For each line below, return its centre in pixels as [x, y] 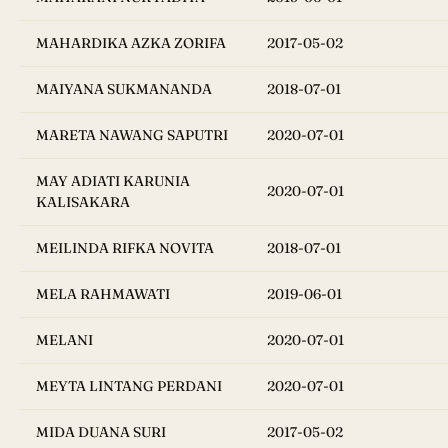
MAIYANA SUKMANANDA [124, 89]
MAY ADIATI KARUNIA [113, 181]
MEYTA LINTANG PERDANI [129, 386]
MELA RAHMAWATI [103, 294]
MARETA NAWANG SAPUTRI [132, 135]
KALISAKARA [83, 202]
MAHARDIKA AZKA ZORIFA [131, 43]
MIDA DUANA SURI [101, 432]
